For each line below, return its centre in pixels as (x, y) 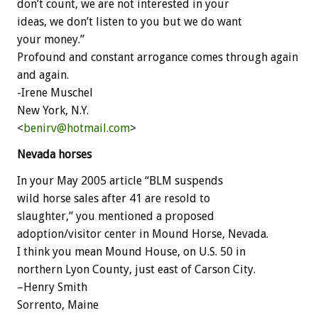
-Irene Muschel (55, 92)
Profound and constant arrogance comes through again (158, 57)
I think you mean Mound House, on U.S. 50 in (131, 251)
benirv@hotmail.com (77, 128)
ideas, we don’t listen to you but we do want (130, 21)
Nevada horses (54, 154)
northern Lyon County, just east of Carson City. (136, 269)
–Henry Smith (52, 287)
